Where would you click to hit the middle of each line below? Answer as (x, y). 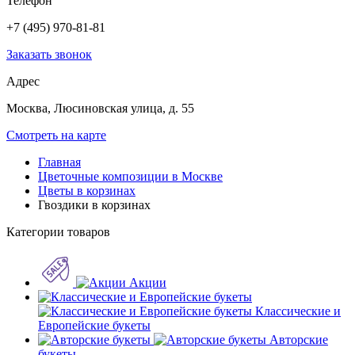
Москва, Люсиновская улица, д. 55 (100, 108)
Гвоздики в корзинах (94, 205)
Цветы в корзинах (87, 191)
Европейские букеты (94, 325)
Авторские (299, 340)
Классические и (298, 311)
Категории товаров (58, 232)
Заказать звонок (49, 54)
